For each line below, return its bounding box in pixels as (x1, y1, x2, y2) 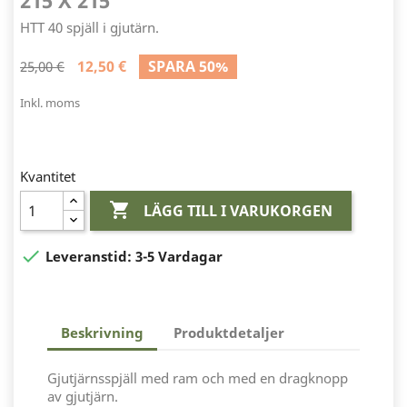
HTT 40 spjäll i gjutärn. (20, 18, 159, 36)
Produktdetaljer (174, 323, 285, 342)
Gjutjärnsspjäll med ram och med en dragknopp (47, 369, 348, 388)
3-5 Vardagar (135, 247, 223, 266)
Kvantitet (20, 167, 75, 186)
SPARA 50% (148, 56, 228, 76)
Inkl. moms (20, 94, 80, 112)
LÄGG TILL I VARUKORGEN (144, 200, 333, 221)
